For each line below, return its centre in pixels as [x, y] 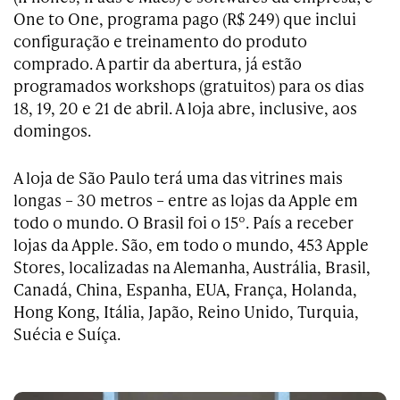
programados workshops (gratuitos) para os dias [189, 85]
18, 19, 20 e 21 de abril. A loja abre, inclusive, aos [185, 108]
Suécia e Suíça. [67, 333]
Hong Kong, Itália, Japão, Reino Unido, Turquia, [186, 311]
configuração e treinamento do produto [160, 41]
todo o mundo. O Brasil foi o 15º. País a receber [183, 222]
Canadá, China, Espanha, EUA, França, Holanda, [185, 289]
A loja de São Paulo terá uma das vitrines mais [178, 177]
